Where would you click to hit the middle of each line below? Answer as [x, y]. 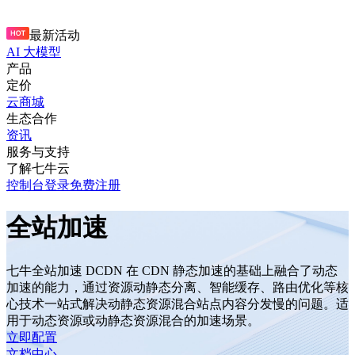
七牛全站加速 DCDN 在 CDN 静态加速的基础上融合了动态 [172, 270]
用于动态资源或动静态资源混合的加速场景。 [133, 320]
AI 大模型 [34, 52]
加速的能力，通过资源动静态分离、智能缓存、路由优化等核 [177, 287]
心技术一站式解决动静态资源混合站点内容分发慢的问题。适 [177, 303]
